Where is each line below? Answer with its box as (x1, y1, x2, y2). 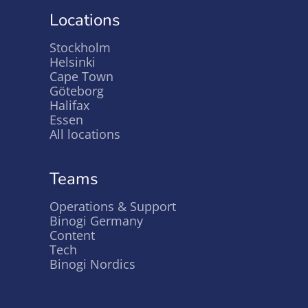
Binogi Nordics (49, 256, 135, 272)
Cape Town (49, 68, 113, 85)
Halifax (49, 97, 89, 113)
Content (49, 227, 95, 243)
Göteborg (49, 82, 104, 99)
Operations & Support (49, 198, 176, 214)
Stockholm (49, 39, 111, 56)
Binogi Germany (49, 212, 143, 229)
